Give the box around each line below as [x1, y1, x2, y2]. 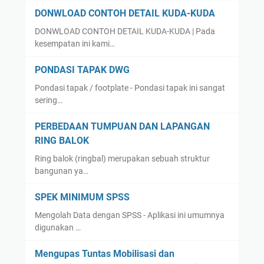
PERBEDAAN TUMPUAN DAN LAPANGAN [34, 121, 210, 133]
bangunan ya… [34, 166, 88, 176]
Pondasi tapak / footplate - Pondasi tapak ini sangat [34, 83, 225, 93]
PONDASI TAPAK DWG [34, 64, 130, 76]
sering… [34, 95, 62, 105]
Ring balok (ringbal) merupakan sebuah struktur [34, 154, 210, 164]
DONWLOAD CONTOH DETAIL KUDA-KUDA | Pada [34, 27, 215, 37]
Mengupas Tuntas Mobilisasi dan [34, 248, 174, 260]
